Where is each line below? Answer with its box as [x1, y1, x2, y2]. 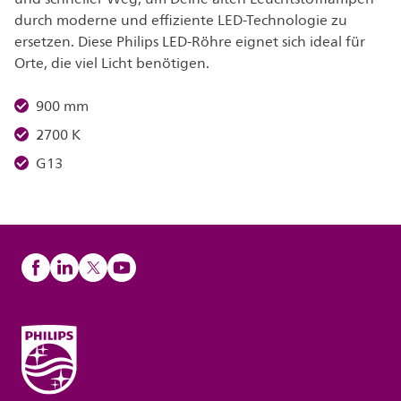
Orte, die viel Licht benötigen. [14, 52, 209, 75]
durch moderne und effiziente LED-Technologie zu [14, 9, 347, 32]
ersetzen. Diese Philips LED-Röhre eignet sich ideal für [14, 30, 365, 54]
